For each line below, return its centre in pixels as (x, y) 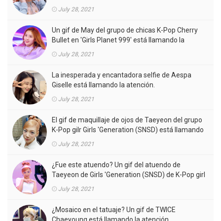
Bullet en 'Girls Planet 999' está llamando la (118, 40)
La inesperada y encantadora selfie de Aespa (122, 75)
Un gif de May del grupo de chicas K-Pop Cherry (125, 30)
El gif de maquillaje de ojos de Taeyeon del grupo (127, 120)
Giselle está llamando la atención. (103, 85)
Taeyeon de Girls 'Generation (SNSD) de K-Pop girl (129, 174)
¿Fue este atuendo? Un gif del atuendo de (116, 165)
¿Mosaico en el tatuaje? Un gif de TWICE (114, 209)
